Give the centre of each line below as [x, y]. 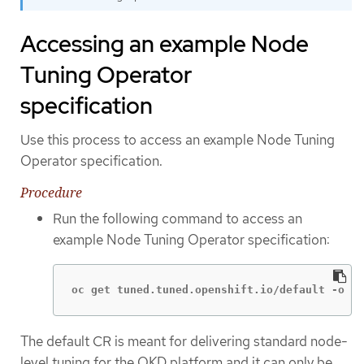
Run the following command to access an [178, 219]
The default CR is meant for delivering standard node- [184, 341]
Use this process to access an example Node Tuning [178, 139]
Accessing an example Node [165, 43]
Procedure [51, 193]
